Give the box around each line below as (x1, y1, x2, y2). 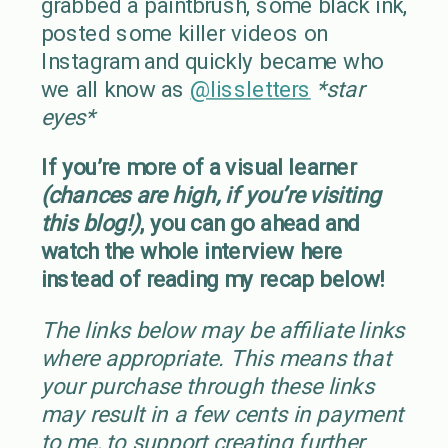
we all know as (40, 75, 191, 103)
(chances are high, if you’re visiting (40, 181, 381, 209)
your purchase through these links (40, 372, 374, 399)
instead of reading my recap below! (40, 265, 387, 293)
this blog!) (40, 209, 140, 237)
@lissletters (190, 75, 311, 103)
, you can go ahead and (140, 209, 360, 237)
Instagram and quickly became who (40, 47, 384, 75)
